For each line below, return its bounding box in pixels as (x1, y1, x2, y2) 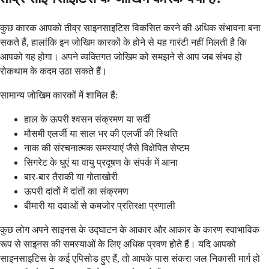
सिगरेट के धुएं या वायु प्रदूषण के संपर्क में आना (24, 157, 178, 168)
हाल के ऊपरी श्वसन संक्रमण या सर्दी (24, 114, 150, 125)
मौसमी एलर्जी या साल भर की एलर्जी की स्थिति (24, 128, 178, 139)
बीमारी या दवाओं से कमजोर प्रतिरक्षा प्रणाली (24, 201, 175, 211)
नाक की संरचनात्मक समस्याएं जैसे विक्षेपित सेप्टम (24, 143, 189, 154)
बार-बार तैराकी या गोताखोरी (24, 172, 118, 183)
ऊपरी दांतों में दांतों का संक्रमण (24, 186, 128, 197)
